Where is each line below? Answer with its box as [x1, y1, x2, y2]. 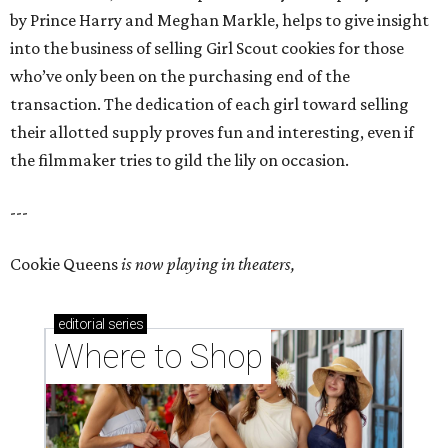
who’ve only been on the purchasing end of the [10, 65, 350, 86]
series [104, 315, 144, 332]
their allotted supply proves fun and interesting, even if [10, 121, 414, 142]
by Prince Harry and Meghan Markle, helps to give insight [10, 9, 429, 30]
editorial [58, 315, 105, 332]
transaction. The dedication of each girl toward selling [10, 93, 409, 114]
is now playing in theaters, [121, 253, 295, 274]
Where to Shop [54, 336, 263, 376]
